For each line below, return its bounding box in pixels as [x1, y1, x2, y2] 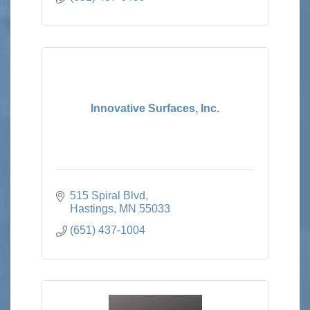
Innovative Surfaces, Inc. [91, 102, 219, 114]
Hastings [70, 202, 113, 215]
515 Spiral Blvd [70, 189, 145, 201]
